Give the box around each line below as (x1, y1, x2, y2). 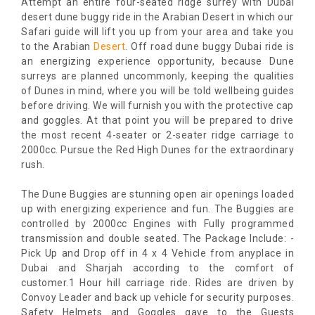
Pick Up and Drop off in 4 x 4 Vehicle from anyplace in (21, 247, 294, 259)
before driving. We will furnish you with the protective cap (21, 100, 294, 112)
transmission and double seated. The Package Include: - (21, 233, 294, 245)
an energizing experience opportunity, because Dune (21, 56, 294, 67)
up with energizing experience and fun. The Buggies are (21, 203, 294, 215)
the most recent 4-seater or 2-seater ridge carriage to (21, 129, 294, 141)
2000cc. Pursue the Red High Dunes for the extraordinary (21, 144, 294, 156)
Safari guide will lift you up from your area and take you (21, 26, 294, 38)
